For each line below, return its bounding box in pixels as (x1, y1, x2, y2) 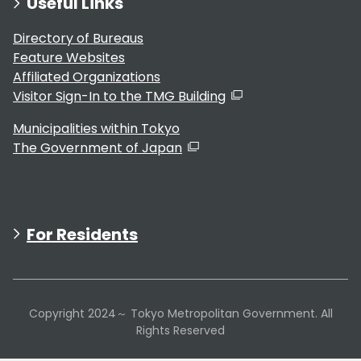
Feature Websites (13, 48, 125, 67)
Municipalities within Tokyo (13, 118, 180, 138)
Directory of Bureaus (13, 28, 143, 48)
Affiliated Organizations (13, 67, 160, 86)
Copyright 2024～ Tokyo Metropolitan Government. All (28, 305, 333, 322)
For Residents (27, 222, 138, 246)
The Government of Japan (13, 138, 182, 157)
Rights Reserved (136, 322, 225, 338)
